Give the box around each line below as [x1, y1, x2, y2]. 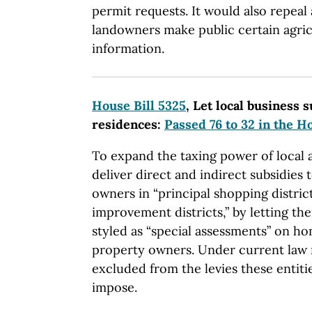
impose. [92, 279, 137, 295]
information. [92, 40, 164, 56]
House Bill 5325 [92, 97, 186, 114]
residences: [92, 116, 164, 132]
